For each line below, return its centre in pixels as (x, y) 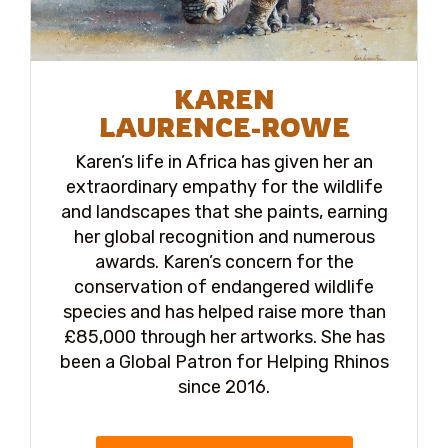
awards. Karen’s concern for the (224, 261)
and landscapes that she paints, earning (224, 211)
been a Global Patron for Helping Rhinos (224, 361)
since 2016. (224, 386)
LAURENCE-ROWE (224, 126)
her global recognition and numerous (224, 236)
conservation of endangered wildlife (224, 286)
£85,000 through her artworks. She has (224, 336)
